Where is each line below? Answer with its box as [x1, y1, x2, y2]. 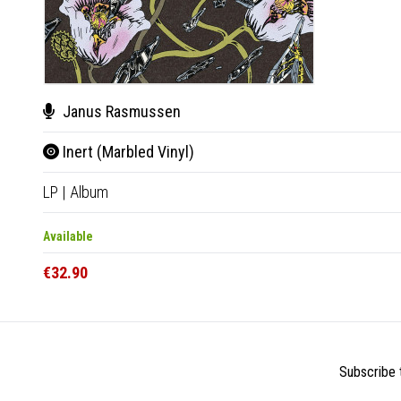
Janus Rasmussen [59, 101, 181, 121]
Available [43, 228, 93, 243]
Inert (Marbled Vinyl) [59, 141, 194, 161]
